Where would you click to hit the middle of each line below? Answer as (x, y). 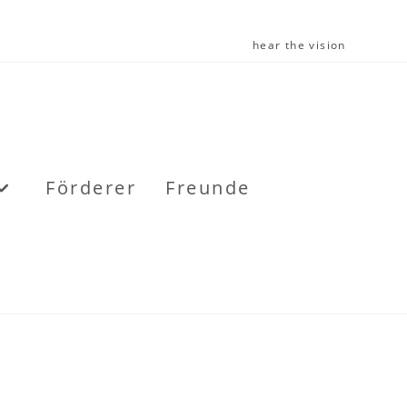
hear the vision (299, 45)
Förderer (91, 188)
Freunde (208, 188)
